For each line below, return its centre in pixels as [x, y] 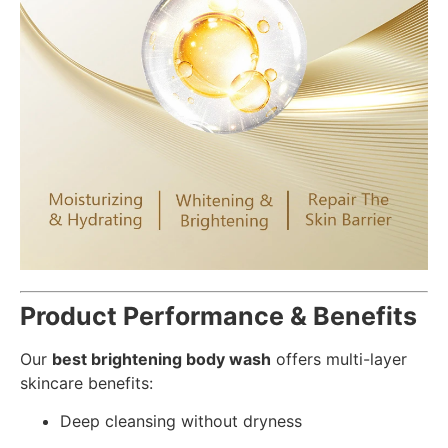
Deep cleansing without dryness [181, 420]
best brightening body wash [161, 358]
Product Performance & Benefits [218, 315]
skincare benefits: [86, 382]
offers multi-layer [339, 358]
